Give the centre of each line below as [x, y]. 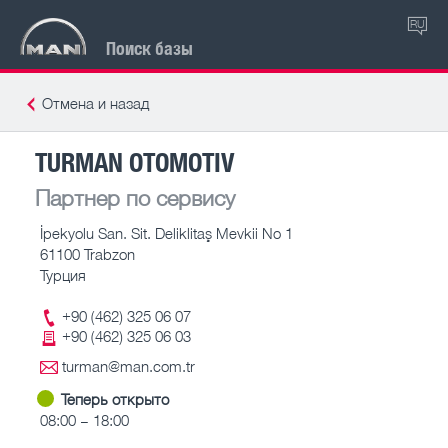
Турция [63, 274]
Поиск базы [149, 47]
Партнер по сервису [135, 197]
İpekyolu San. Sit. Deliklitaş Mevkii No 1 [166, 232]
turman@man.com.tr [128, 366]
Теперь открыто [115, 398]
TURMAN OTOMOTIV [135, 161]
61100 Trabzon [87, 253]
